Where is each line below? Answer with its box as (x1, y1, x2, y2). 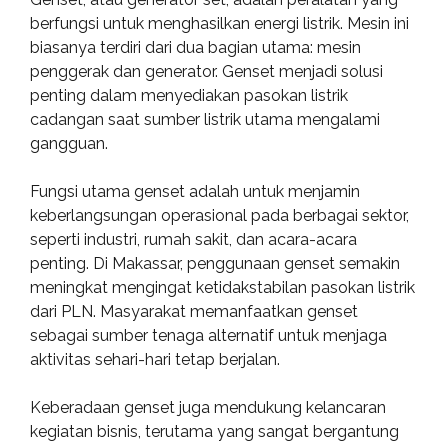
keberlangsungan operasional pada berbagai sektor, (30, 206, 409, 225)
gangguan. (30, 134, 108, 153)
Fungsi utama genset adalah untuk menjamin (30, 182, 360, 201)
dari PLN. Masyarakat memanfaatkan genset (30, 302, 358, 321)
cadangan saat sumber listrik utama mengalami (30, 110, 380, 129)
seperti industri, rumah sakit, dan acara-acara (30, 230, 357, 249)
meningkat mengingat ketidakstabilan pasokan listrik (30, 278, 415, 297)
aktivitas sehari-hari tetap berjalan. (30, 350, 280, 369)
